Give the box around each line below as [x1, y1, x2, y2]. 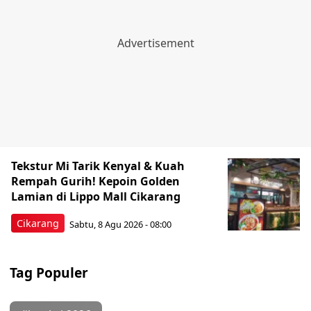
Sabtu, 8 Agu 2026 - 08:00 [69, 217, 171, 230]
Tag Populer [10, 263, 88, 283]
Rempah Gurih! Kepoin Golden [11, 174, 180, 190]
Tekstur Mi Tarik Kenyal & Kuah [11, 158, 185, 174]
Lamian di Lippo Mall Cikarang [11, 189, 180, 205]
